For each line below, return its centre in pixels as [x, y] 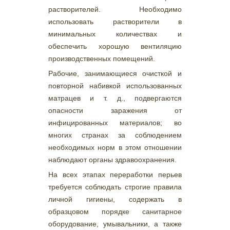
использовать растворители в [115, 22]
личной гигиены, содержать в [115, 199]
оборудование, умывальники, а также [115, 224]
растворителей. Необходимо [115, 9]
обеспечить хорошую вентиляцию [115, 46]
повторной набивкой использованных [115, 86]
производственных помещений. [102, 59]
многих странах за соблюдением [115, 135]
